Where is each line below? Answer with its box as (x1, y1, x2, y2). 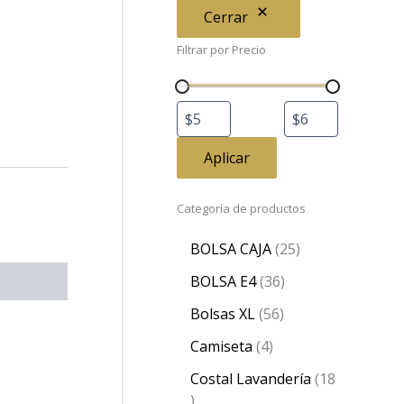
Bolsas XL (190, 304, 255, 324)
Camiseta (190, 336, 252, 356)
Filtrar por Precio (177, 41, 266, 58)
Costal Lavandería (190, 369, 311, 389)
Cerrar (204, 7, 248, 27)
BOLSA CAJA (190, 239, 271, 259)
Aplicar (204, 148, 250, 168)
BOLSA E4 (190, 271, 256, 291)
